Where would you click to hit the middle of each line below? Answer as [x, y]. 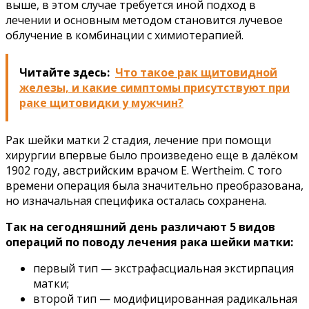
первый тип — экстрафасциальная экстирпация [163, 268]
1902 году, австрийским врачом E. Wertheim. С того [144, 170]
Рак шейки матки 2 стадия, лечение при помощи [138, 140]
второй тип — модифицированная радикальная [165, 298]
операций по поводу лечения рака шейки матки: [149, 242]
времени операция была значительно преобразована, [154, 185]
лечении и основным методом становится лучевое [144, 20]
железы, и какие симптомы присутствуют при [154, 87]
